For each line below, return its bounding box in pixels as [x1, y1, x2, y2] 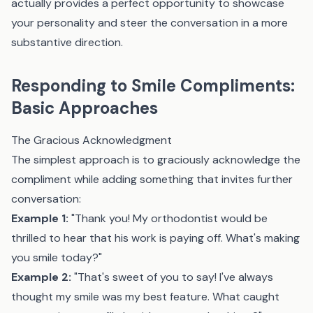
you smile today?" [11, 250, 102, 265]
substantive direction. [11, 35, 123, 50]
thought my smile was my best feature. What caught [11, 289, 279, 304]
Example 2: [11, 270, 71, 284]
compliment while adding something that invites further [11, 172, 293, 187]
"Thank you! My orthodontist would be [68, 211, 268, 226]
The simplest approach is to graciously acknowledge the [11, 152, 300, 167]
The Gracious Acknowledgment [11, 133, 172, 147]
